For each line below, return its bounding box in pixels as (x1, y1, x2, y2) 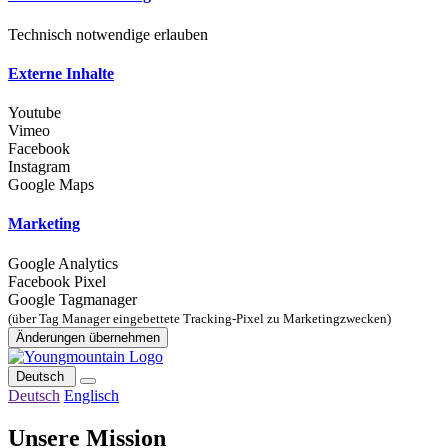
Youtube (8, 104, 61, 122)
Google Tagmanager (8, 290, 137, 308)
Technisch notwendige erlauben (8, 25, 208, 43)
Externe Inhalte (8, 64, 114, 82)
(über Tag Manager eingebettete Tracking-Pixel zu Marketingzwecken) (8, 310, 391, 326)
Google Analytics (8, 254, 118, 272)
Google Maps (8, 176, 94, 194)
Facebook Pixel (8, 272, 106, 290)
